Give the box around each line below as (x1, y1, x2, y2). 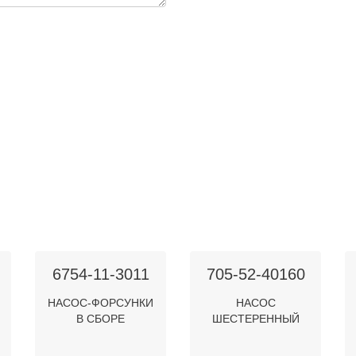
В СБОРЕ (76, 312, 125, 325)
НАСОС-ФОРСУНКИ (48, 296, 153, 309)
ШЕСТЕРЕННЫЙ (211, 312, 300, 325)
